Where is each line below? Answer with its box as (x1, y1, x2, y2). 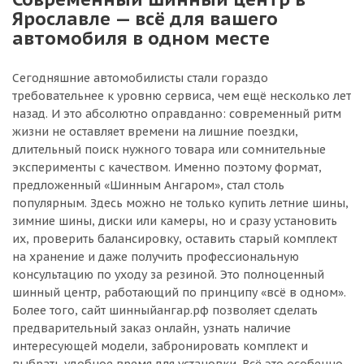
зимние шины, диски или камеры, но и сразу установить (12, 214, 337, 228)
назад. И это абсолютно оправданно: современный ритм (12, 106, 341, 121)
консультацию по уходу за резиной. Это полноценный (12, 267, 324, 282)
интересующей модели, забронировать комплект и (12, 339, 308, 353)
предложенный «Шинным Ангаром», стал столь (12, 178, 284, 193)
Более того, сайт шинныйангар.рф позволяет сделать (12, 303, 318, 318)
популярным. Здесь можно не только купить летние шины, (12, 196, 349, 210)
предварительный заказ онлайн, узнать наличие (12, 321, 291, 336)
